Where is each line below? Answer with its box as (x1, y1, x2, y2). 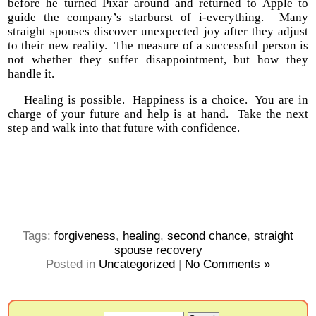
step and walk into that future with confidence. (8, 121, 241, 135)
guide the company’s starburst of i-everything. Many (8, 11, 308, 25)
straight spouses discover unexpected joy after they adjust (8, 25, 308, 39)
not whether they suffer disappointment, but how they (8, 53, 308, 67)
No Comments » (185, 257, 270, 272)
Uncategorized (99, 257, 175, 272)
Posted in (46, 257, 99, 272)
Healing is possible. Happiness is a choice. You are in (8, 93, 308, 107)
